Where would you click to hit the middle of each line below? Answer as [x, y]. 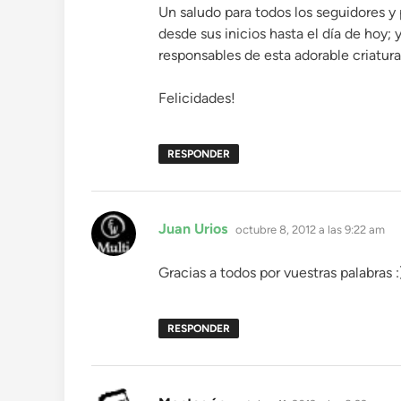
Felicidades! [197, 98]
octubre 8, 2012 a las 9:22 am [310, 230]
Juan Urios [193, 229]
